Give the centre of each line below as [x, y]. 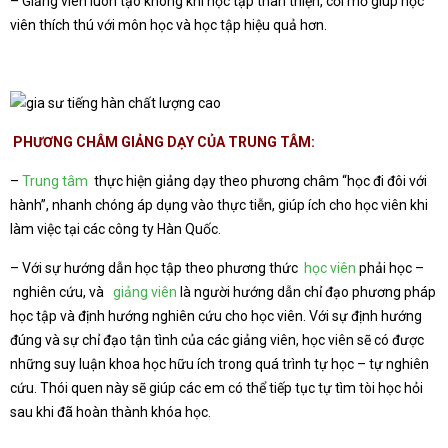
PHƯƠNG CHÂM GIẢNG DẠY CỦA [120, 142]
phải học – [390, 268]
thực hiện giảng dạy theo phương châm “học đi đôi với [257, 181]
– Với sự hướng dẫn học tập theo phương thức [157, 268]
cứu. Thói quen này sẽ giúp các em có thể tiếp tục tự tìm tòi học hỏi [216, 388]
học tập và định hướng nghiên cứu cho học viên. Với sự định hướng [216, 316]
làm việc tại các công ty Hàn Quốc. [115, 229]
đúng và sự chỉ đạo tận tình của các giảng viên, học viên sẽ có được [217, 340]
